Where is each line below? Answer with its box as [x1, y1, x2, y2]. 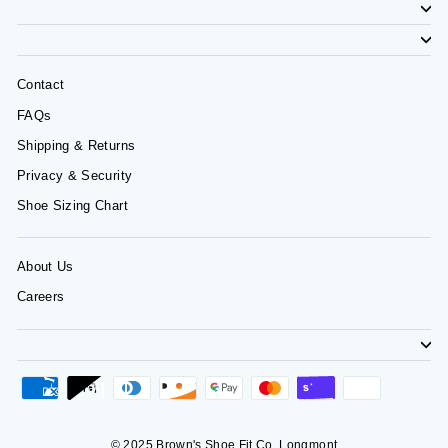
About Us [17, 259, 74, 275]
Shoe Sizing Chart [17, 198, 128, 214]
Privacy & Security [17, 167, 133, 183]
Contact [17, 77, 65, 93]
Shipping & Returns [17, 137, 136, 153]
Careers [17, 289, 65, 305]
